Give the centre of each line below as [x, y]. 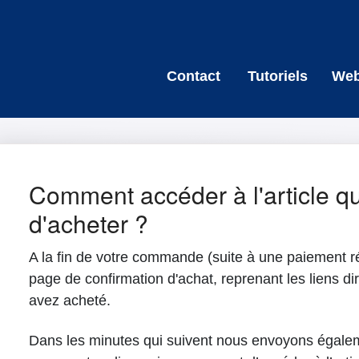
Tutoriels [277, 76]
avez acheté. [69, 301]
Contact [193, 76]
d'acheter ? [88, 223]
